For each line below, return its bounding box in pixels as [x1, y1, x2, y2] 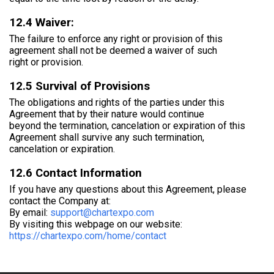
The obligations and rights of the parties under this [9, 96, 224, 108]
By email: [9, 206, 50, 218]
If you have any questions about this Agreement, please [9, 183, 246, 195]
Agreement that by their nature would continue [9, 108, 204, 120]
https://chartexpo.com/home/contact [9, 229, 166, 242]
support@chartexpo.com [50, 206, 154, 218]
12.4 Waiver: [9, 16, 74, 30]
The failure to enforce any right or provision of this [9, 33, 223, 45]
